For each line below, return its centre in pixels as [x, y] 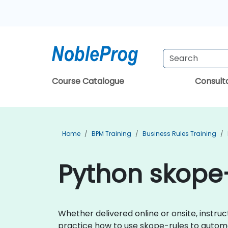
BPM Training [111, 134]
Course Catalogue [88, 81]
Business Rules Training [179, 134]
